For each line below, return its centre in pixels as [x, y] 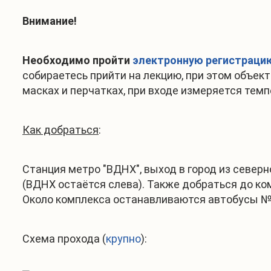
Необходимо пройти [77, 60]
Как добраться [60, 130]
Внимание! [50, 21]
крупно [123, 239]
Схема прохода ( [64, 239]
